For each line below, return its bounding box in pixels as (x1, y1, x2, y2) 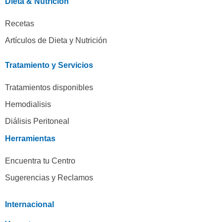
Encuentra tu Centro (5, 157, 75, 165)
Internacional (5, 200, 54, 209)
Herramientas (5, 134, 55, 143)
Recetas (5, 19, 34, 28)
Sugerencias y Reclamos (5, 173, 93, 182)
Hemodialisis (5, 100, 51, 109)
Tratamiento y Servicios (5, 61, 93, 69)
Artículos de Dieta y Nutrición (5, 36, 107, 45)
